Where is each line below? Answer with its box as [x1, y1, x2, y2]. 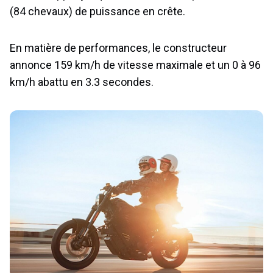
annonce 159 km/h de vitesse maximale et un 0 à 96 [10, 58, 261, 72]
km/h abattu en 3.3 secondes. [10, 76, 154, 89]
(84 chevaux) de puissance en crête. [10, 5, 185, 18]
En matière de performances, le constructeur [10, 41, 227, 55]
